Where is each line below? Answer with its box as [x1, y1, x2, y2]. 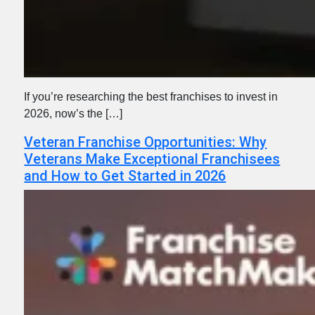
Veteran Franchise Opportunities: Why [24, 133, 267, 150]
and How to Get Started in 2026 [24, 167, 226, 184]
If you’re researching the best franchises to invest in [24, 90, 278, 103]
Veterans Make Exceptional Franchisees [24, 150, 281, 167]
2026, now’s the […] [24, 107, 123, 120]
